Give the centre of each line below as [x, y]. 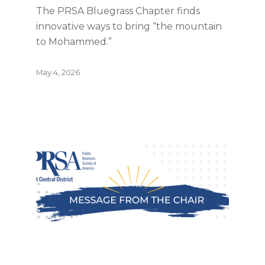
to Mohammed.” [74, 42]
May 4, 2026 [58, 72]
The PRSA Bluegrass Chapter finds [118, 11]
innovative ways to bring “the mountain [129, 26]
